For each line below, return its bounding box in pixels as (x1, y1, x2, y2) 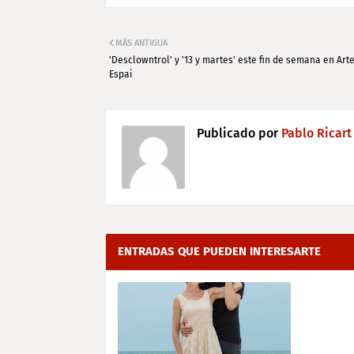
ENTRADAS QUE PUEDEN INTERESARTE (118, 244, 321, 258)
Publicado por (197, 126, 278, 141)
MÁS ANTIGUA (115, 38, 168, 48)
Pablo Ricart (278, 126, 352, 141)
